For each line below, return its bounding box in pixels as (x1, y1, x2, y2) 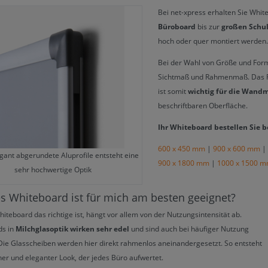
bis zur (195, 21, 221, 32)
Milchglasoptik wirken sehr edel (16, 223, 129, 234)
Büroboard (157, 21, 196, 32)
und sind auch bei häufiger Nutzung (129, 223, 249, 234)
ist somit (157, 86, 188, 96)
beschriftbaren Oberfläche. (157, 100, 248, 111)
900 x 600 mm (212, 143, 260, 154)
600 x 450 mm (157, 143, 205, 154)
